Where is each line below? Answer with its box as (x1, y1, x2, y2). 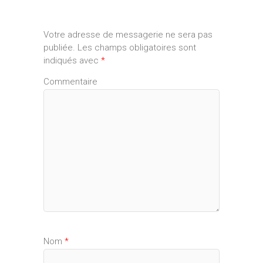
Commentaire (43, 76, 97, 87)
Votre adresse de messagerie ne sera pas (43, 29, 213, 41)
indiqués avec (43, 55, 101, 66)
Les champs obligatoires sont (75, 42, 196, 53)
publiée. (43, 42, 75, 53)
